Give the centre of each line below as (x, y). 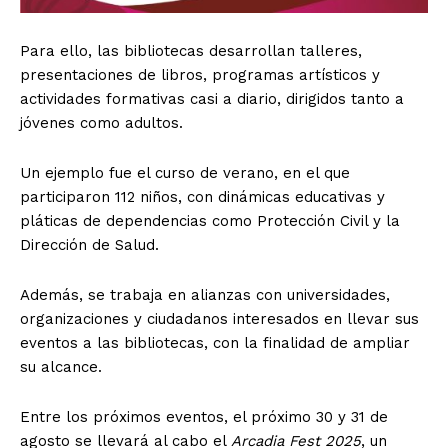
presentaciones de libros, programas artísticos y (200, 75)
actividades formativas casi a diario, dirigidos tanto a (212, 99)
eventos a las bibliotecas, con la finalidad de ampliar (215, 343)
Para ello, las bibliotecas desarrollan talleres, (191, 51)
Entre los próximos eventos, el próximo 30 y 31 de (204, 417)
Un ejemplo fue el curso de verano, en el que (185, 173)
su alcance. (61, 367)
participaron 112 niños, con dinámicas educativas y (202, 197)
